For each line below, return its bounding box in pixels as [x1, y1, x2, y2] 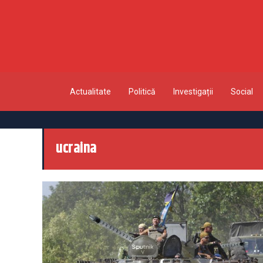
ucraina [56, 137, 97, 160]
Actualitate [69, 86, 111, 96]
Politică [128, 86, 156, 96]
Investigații [173, 86, 213, 96]
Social [230, 86, 253, 96]
